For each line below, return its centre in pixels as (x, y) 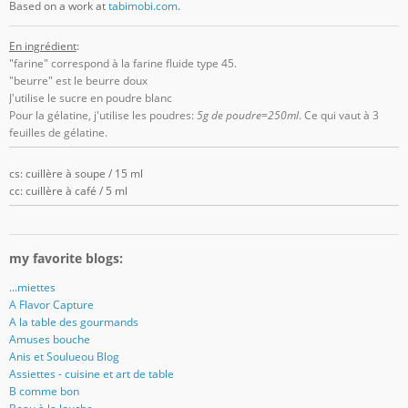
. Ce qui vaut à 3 (338, 115)
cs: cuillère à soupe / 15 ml (76, 173)
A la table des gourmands (73, 321)
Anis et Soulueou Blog (64, 356)
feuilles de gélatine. (58, 132)
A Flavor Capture (51, 304)
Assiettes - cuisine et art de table (91, 373)
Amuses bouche (49, 339)
